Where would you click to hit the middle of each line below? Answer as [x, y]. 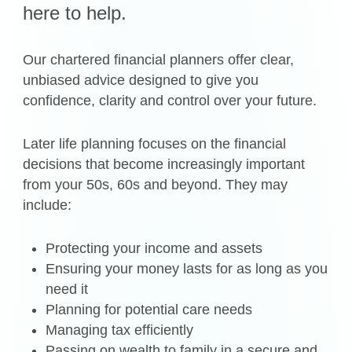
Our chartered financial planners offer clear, [159, 60]
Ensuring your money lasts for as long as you [187, 269]
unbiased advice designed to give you [141, 81]
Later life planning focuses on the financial [155, 144]
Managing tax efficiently [120, 330]
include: [48, 205]
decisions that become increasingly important [164, 165]
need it [67, 290]
